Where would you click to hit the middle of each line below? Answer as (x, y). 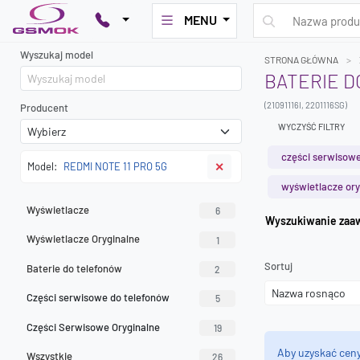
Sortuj (278, 266)
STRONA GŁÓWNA (301, 59)
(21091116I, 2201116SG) (306, 105)
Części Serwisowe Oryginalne (93, 327)
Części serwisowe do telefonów (98, 298)
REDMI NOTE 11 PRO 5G (115, 166)
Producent (44, 108)
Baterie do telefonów (74, 268)
